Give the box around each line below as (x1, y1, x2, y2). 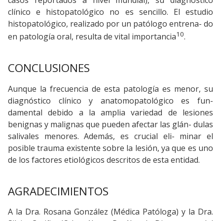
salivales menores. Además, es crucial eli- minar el (8, 130, 213, 142)
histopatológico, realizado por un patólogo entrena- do (8, 18, 213, 29)
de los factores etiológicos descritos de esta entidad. (8, 154, 200, 165)
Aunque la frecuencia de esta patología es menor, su (8, 83, 213, 94)
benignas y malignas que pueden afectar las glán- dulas (8, 118, 213, 130)
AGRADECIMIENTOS (8, 183, 109, 199)
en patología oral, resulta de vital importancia (8, 31, 176, 42)
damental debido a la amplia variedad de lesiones (8, 107, 213, 118)
